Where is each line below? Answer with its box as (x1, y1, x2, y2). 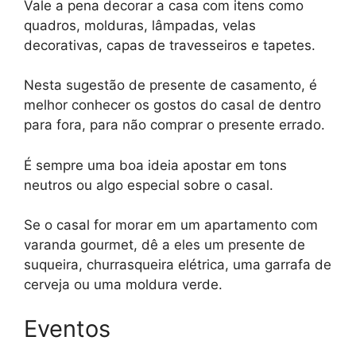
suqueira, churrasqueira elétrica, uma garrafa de (24, 257, 331, 273)
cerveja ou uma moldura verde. (24, 277, 222, 293)
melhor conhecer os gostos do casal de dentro (24, 97, 321, 114)
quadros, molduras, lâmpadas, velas (24, 17, 256, 33)
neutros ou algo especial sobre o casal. (24, 176, 277, 193)
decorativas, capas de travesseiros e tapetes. (24, 37, 319, 53)
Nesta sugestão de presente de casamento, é (24, 77, 317, 94)
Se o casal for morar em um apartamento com (24, 217, 318, 234)
